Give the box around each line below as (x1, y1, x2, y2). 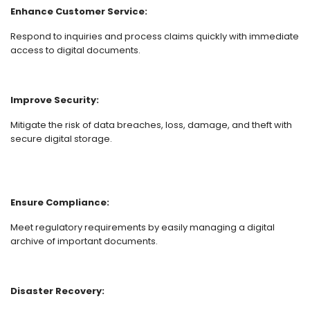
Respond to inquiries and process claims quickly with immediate (10, 30, 299, 43)
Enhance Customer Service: (10, 5, 147, 18)
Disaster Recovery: (10, 284, 107, 298)
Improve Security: (10, 93, 101, 107)
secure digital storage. (10, 132, 112, 145)
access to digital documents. (10, 44, 140, 57)
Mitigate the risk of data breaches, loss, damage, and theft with (10, 118, 292, 131)
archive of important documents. (10, 235, 158, 248)
